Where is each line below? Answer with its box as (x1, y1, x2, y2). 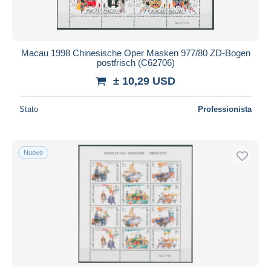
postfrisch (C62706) (96, 57, 175, 68)
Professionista (198, 104, 252, 114)
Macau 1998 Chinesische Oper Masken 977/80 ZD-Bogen (21, 47, 250, 58)
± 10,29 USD (113, 74, 175, 87)
